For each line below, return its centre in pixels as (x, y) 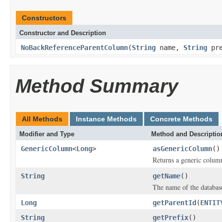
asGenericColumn (182, 148)
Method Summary (97, 86)
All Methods (42, 119)
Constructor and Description (63, 33)
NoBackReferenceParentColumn (74, 47)
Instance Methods (106, 119)
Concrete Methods (181, 119)
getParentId (174, 202)
